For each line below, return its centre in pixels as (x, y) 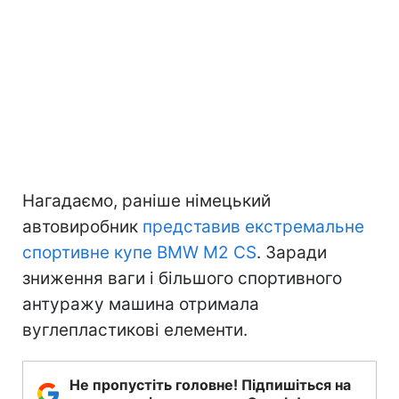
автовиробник (82, 226)
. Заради (292, 252)
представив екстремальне (253, 226)
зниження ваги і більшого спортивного (182, 278)
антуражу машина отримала (141, 304)
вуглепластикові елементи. (135, 330)
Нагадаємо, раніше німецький (147, 200)
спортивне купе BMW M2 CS (139, 252)
